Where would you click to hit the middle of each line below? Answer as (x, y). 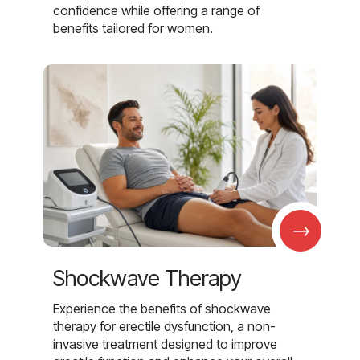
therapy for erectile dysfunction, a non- (164, 326)
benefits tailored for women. (133, 29)
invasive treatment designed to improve (165, 344)
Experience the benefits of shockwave (162, 308)
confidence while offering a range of (156, 11)
